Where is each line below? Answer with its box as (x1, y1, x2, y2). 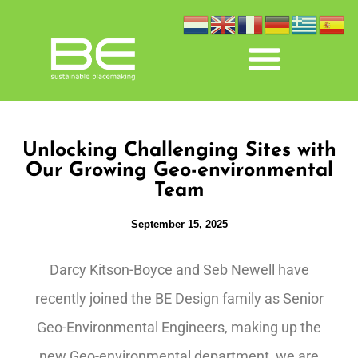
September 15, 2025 (130, 218, 228, 230)
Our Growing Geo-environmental (25, 161, 333, 181)
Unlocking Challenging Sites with (22, 141, 336, 161)
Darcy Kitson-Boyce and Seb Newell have (49, 261, 309, 278)
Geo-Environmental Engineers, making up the (37, 319, 321, 336)
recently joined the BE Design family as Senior (34, 290, 324, 307)
